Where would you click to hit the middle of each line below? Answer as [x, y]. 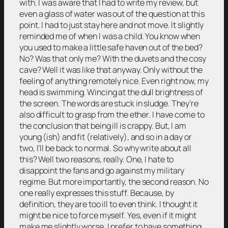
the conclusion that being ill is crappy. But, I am [103, 125]
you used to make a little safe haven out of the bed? [111, 47]
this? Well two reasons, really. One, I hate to [97, 159]
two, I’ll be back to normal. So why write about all [105, 148]
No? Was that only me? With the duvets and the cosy [113, 58]
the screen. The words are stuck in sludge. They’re [109, 103]
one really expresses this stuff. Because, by [97, 193]
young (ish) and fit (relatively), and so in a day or [106, 137]
